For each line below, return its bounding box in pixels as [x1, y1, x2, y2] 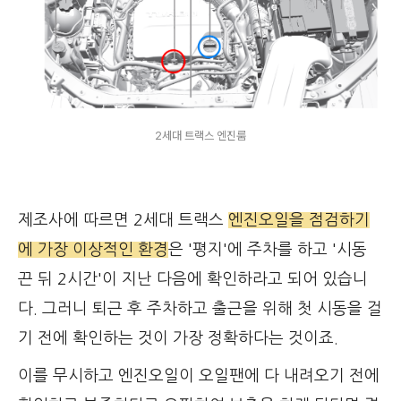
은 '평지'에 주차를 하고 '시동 [168, 242, 367, 259]
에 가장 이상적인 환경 [18, 242, 168, 259]
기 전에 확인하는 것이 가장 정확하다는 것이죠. [18, 330, 338, 347]
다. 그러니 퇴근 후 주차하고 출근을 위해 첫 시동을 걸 [18, 301, 382, 318]
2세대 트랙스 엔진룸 [155, 128, 246, 142]
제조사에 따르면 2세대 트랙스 [18, 212, 228, 229]
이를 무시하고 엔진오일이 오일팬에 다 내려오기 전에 [18, 368, 380, 385]
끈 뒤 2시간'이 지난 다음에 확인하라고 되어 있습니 [18, 271, 368, 288]
